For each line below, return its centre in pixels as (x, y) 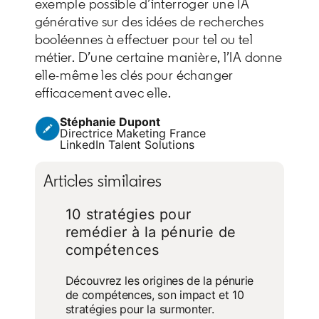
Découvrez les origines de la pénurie (159, 281)
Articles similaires (103, 181)
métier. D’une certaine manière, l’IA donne (158, 57)
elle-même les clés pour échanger (134, 75)
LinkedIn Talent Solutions (127, 145)
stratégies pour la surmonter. (140, 309)
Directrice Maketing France (132, 134)
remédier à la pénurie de (151, 232)
